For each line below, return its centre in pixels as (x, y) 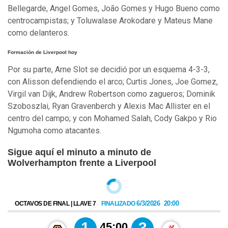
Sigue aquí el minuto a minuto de (79, 152)
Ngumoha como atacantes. (54, 130)
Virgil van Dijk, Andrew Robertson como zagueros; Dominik (111, 94)
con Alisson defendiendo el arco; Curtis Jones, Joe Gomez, (113, 81)
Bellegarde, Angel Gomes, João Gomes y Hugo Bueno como (114, 8)
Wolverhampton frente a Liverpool (82, 163)
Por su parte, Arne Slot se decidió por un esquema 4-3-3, (109, 69)
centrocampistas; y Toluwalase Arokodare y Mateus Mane (110, 20)
